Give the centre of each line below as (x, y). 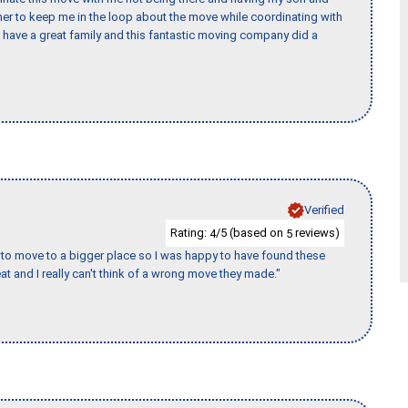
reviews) (316, 232)
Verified (324, 209)
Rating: (190, 232)
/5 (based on (251, 232)
